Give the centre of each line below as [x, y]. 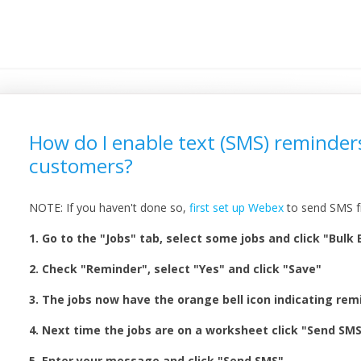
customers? [81, 166]
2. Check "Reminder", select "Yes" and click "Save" [175, 268]
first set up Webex [236, 207]
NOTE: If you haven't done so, [109, 207]
